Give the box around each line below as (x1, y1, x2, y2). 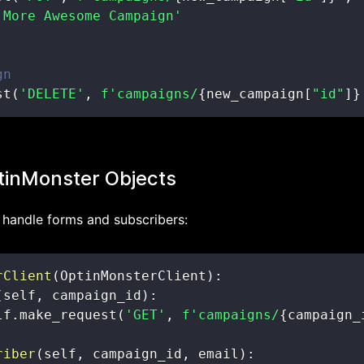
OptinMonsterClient (60, 268, 206, 284)
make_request (19, 307, 117, 323)
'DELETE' (19, 86, 84, 102)
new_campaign (206, 86, 304, 102)
